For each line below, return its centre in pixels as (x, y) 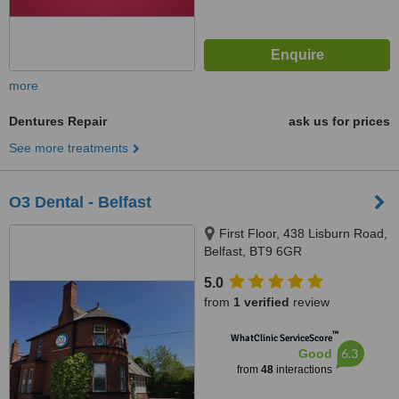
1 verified (261, 302)
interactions (302, 370)
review (309, 302)
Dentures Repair (58, 121)
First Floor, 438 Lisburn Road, (303, 233)
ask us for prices (339, 121)
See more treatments (69, 148)
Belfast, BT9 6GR (253, 251)
